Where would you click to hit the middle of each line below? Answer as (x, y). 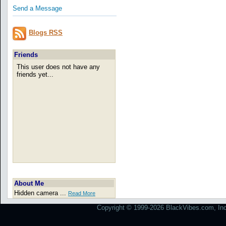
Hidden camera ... (41, 193)
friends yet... (35, 75)
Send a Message (37, 8)
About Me (29, 184)
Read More (82, 193)
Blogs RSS (46, 33)
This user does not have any (58, 67)
